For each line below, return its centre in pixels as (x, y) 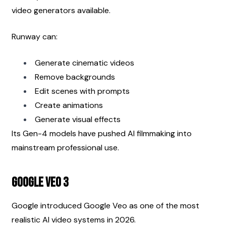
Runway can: (35, 36)
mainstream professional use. (65, 147)
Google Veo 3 (40, 183)
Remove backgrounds (75, 77)
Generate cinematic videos (84, 63)
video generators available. (61, 10)
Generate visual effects (78, 119)
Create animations (69, 105)
